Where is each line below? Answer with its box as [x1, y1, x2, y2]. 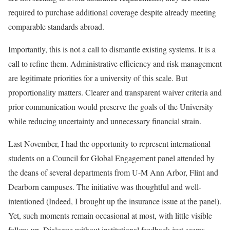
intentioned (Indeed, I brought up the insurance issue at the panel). [8, 196, 221, 206]
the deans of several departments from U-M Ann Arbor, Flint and [8, 167, 218, 178]
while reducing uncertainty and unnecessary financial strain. [8, 116, 201, 126]
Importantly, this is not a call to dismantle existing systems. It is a [8, 44, 216, 54]
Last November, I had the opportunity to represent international [8, 138, 210, 149]
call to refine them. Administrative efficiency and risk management [8, 58, 222, 69]
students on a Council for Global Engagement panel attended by [8, 152, 215, 163]
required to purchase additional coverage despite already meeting [8, 7, 216, 17]
